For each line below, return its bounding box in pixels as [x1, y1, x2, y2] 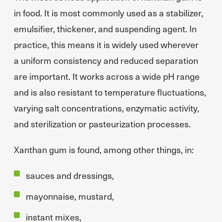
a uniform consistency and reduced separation [14, 54, 198, 66]
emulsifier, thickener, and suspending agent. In [14, 22, 197, 35]
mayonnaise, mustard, [26, 190, 114, 202]
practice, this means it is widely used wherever [14, 38, 199, 51]
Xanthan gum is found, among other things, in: [14, 143, 194, 156]
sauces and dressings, [26, 169, 114, 181]
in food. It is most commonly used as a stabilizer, [14, 6, 203, 19]
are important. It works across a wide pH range [14, 70, 200, 82]
